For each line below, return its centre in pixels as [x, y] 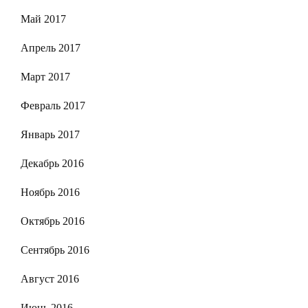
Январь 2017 [50, 134]
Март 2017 [45, 76]
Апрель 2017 [51, 47]
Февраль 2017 [53, 105]
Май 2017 [43, 19]
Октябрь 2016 [53, 221]
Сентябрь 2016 [55, 250]
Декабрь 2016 [52, 163]
